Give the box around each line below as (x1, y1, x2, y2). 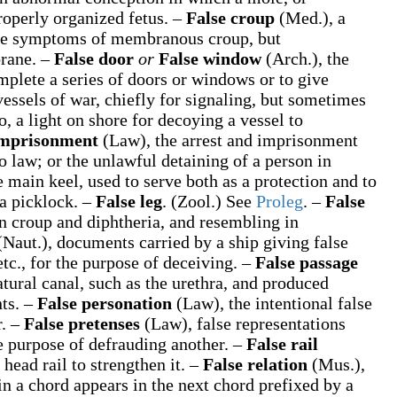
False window (159, 49, 261, 68)
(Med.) (279, 8, 329, 27)
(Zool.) (171, 191, 226, 211)
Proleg (256, 191, 303, 211)
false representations (197, 314, 346, 333)
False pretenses (24, 314, 144, 333)
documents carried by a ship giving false (57, 232, 348, 252)
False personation (37, 293, 176, 313)
